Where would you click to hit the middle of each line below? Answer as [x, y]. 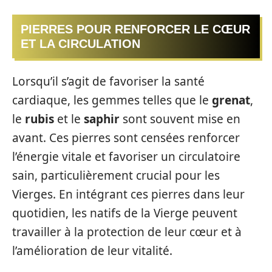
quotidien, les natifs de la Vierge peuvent [125, 213]
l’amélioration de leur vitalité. [92, 250]
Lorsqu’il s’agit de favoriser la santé [108, 81]
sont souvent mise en [180, 119]
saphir [102, 119]
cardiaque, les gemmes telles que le [112, 100]
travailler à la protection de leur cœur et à [127, 232]
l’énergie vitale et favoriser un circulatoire [126, 156]
